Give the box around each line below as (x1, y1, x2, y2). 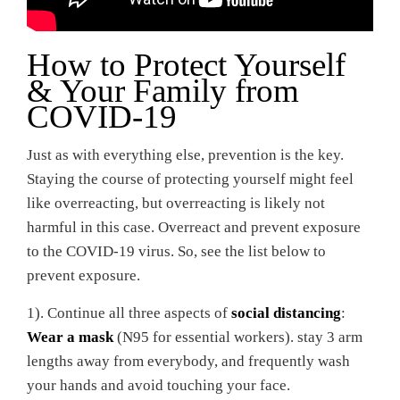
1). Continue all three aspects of (27, 304, 231, 321)
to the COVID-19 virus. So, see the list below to (27, 243, 326, 260)
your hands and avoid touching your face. (27, 377, 290, 394)
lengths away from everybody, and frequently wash (27, 353, 350, 370)
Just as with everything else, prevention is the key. (27, 146, 344, 163)
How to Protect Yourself (27, 46, 346, 83)
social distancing (231, 304, 341, 321)
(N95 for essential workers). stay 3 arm (113, 329, 362, 346)
